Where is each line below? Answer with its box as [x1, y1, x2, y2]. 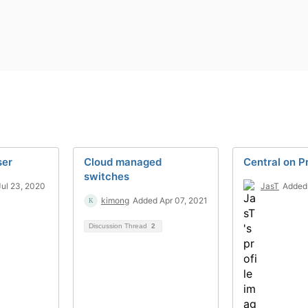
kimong [101, 195, 129, 206]
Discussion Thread [89, 222, 149, 230]
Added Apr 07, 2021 [133, 195, 208, 206]
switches [84, 170, 129, 183]
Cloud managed [84, 155, 162, 168]
